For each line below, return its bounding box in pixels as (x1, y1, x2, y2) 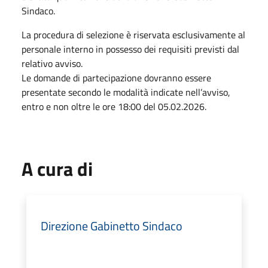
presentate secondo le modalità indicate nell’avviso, (22, 84, 230, 99)
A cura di (22, 154, 93, 183)
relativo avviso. (22, 56, 83, 71)
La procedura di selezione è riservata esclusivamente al (22, 27, 245, 42)
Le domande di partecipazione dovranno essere (22, 70, 211, 85)
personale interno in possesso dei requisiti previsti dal (22, 41, 239, 56)
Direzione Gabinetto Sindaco (41, 216, 182, 235)
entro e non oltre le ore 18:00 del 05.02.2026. (22, 99, 206, 114)
